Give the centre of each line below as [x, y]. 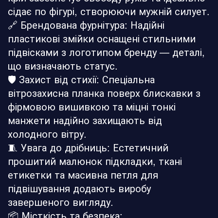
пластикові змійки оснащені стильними [102, 38]
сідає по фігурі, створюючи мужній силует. [109, 11]
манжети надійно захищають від [85, 120]
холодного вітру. [47, 133]
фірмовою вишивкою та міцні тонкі [92, 106]
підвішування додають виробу [79, 188]
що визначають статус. [63, 65]
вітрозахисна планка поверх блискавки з [104, 92]
